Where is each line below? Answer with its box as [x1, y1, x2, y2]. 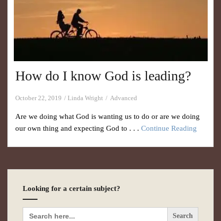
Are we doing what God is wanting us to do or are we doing [15, 112, 200, 120]
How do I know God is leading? [15, 68, 191, 83]
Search [22, 206, 44, 214]
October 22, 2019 [15, 94, 62, 102]
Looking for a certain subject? [23, 184, 120, 192]
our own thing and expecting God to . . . [15, 124, 141, 132]
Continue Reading [141, 124, 197, 132]
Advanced [110, 94, 137, 102]
